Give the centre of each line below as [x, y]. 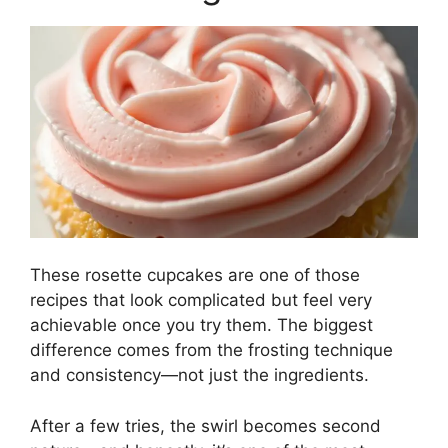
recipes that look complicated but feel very [201, 300]
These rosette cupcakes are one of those [195, 275]
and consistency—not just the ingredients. [199, 375]
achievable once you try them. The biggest [201, 325]
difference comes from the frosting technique [211, 350]
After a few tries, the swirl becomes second [205, 425]
